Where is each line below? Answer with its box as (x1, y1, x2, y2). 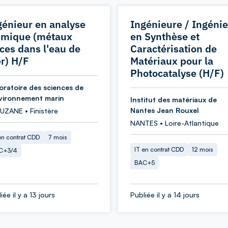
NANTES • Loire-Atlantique (130, 119, 219, 127)
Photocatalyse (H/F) (130, 66, 224, 80)
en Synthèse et (130, 30, 199, 43)
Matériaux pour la (130, 54, 213, 68)
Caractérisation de (130, 42, 217, 55)
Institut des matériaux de (130, 95, 217, 104)
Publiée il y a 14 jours (130, 190, 199, 199)
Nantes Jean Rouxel (130, 106, 199, 115)
